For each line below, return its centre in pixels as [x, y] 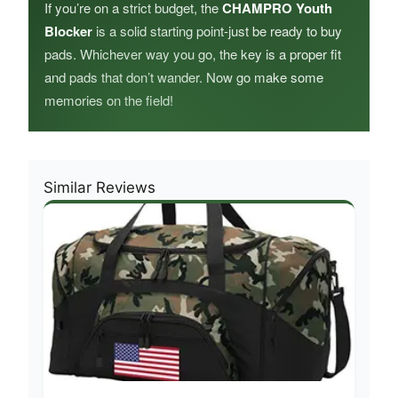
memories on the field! [109, 100]
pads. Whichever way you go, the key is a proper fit [193, 54]
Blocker [68, 32]
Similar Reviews [99, 188]
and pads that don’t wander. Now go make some [184, 77]
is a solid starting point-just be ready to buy [217, 31]
